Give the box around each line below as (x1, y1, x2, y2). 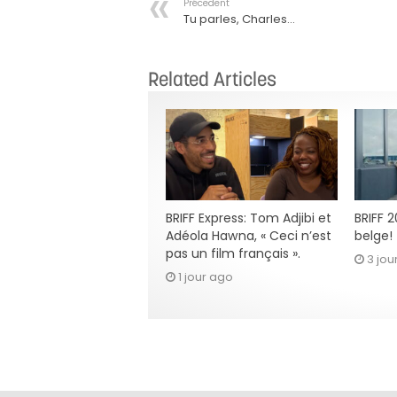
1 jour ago (178, 269, 233, 285)
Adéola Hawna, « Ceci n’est (166, 227, 331, 245)
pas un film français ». (166, 245, 300, 262)
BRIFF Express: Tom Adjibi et (166, 209, 331, 227)
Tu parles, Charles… (183, 10, 295, 27)
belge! (354, 227, 393, 245)
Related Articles (148, 66, 276, 91)
